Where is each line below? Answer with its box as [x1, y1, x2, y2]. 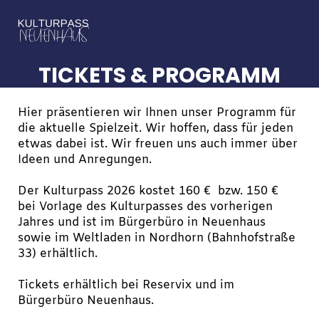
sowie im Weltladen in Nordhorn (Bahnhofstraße [17, 230, 296, 246]
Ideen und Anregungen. [17, 152, 152, 168]
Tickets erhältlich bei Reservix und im [17, 277, 234, 293]
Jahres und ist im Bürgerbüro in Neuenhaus [17, 214, 266, 231]
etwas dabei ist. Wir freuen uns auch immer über [17, 136, 298, 152]
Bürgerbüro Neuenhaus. [17, 293, 154, 309]
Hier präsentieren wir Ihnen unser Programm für [17, 105, 296, 121]
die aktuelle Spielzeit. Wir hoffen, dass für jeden [17, 120, 293, 137]
